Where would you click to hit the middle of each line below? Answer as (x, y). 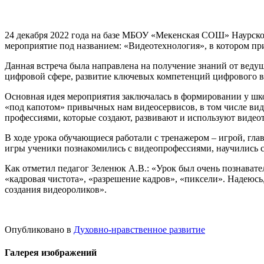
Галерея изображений (51, 253)
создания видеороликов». (57, 189)
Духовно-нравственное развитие (139, 229)
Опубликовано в (38, 229)
